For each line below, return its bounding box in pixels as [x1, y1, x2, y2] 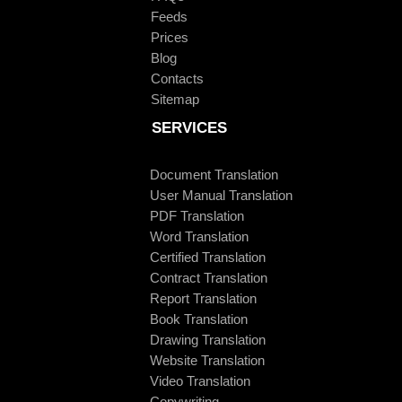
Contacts [151, 70, 204, 86]
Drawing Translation [150, 331, 266, 347]
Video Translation [150, 372, 250, 389]
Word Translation [150, 228, 249, 244]
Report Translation [150, 290, 257, 306]
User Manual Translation [150, 187, 293, 203]
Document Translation [150, 166, 278, 182]
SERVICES [152, 118, 227, 136]
